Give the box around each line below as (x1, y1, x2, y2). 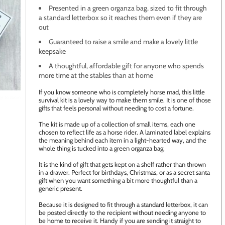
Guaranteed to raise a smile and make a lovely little (49, 37, 198, 46)
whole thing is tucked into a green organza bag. (39, 144, 165, 152)
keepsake (39, 47, 66, 56)
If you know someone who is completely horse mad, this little (39, 88, 205, 96)
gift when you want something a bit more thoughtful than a (39, 176, 197, 184)
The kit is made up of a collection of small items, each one (39, 120, 195, 128)
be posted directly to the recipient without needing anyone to (39, 208, 206, 216)
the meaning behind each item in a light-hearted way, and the (39, 136, 206, 144)
